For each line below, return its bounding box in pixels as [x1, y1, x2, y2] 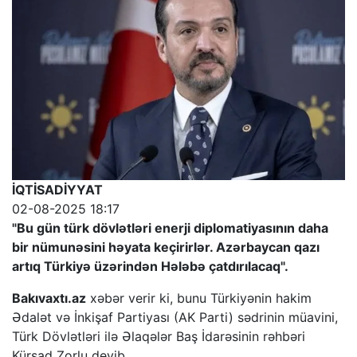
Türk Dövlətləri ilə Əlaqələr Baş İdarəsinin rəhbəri [12, 328, 305, 345]
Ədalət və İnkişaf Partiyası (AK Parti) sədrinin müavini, [12, 309, 338, 326]
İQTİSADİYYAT [12, 182, 103, 198]
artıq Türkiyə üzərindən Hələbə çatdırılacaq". [12, 258, 288, 275]
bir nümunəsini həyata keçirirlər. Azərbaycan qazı [12, 239, 320, 256]
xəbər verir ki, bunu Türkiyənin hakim [86, 290, 312, 307]
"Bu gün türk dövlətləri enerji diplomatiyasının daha [12, 220, 328, 237]
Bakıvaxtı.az [12, 290, 86, 307]
